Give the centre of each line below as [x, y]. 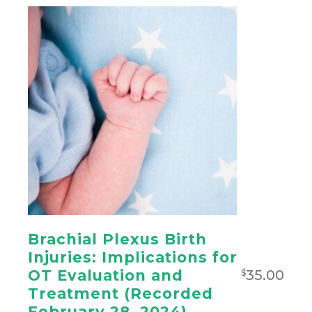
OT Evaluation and [106, 276]
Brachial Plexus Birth [118, 240]
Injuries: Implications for [133, 258]
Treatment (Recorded [121, 294]
